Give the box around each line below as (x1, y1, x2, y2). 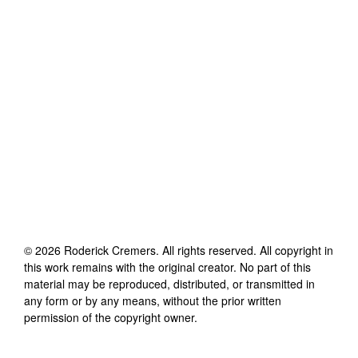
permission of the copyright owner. (24, 308, 197, 325)
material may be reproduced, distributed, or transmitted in (24, 275, 315, 292)
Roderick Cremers (64, 241, 156, 258)
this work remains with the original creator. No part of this (24, 258, 311, 275)
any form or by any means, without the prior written (24, 292, 281, 308)
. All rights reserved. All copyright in (156, 241, 333, 258)
